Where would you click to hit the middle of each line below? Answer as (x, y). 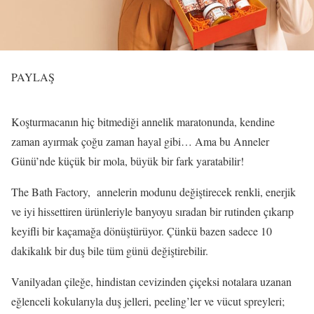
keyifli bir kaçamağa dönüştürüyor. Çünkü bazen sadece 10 (142, 231)
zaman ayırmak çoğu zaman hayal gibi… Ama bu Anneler (140, 141)
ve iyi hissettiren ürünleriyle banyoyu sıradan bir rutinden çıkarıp (152, 211)
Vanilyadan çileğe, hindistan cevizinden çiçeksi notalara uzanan (151, 281)
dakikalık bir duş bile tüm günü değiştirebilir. (110, 251)
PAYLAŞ (33, 77)
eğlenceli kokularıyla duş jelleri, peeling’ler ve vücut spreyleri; (148, 301)
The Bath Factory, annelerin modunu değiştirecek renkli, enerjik (153, 192)
